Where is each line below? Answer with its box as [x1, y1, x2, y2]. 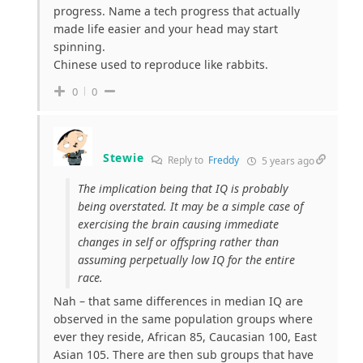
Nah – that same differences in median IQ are [53, 293, 303, 309]
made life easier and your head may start [53, 20, 278, 36]
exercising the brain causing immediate [78, 216, 279, 232]
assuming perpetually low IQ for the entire [78, 251, 295, 267]
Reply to [165, 152, 209, 167]
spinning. [53, 38, 105, 54]
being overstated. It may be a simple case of [78, 198, 303, 214]
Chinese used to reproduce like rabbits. [53, 56, 268, 72]
